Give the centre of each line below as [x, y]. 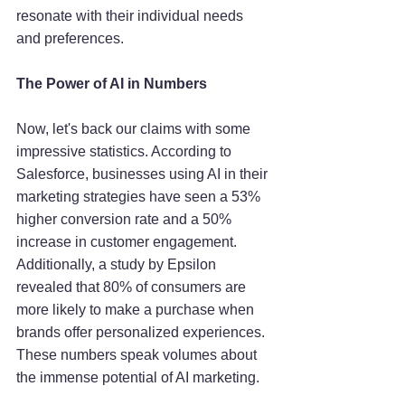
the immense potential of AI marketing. [138, 378]
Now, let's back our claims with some [135, 129]
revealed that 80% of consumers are [133, 287]
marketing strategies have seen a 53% [140, 197]
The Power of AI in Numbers [112, 84]
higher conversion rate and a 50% [126, 220]
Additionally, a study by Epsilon [118, 265]
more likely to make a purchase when [137, 310]
